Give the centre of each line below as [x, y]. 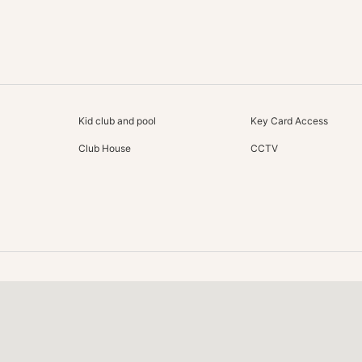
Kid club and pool [117, 120]
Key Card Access [290, 120]
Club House [104, 148]
